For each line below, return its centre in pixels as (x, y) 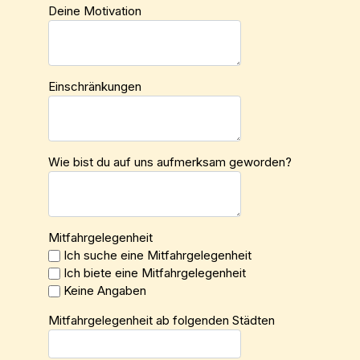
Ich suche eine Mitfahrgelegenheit (157, 256)
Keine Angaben (104, 291)
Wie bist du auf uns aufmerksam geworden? (170, 162)
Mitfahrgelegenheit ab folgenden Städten (162, 321)
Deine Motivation (95, 10)
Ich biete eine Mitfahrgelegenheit (154, 273)
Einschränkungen (95, 86)
